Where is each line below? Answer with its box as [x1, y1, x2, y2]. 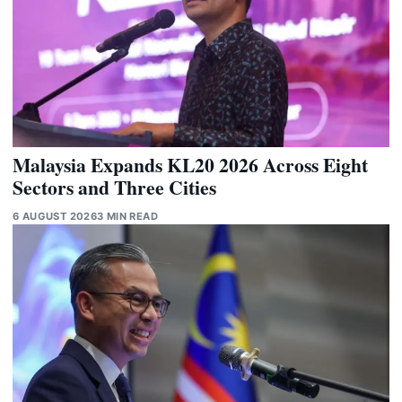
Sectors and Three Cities [13, 173, 216, 202]
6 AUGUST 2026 [13, 210, 98, 223]
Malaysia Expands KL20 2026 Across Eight [13, 151, 368, 179]
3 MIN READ [97, 210, 159, 223]
